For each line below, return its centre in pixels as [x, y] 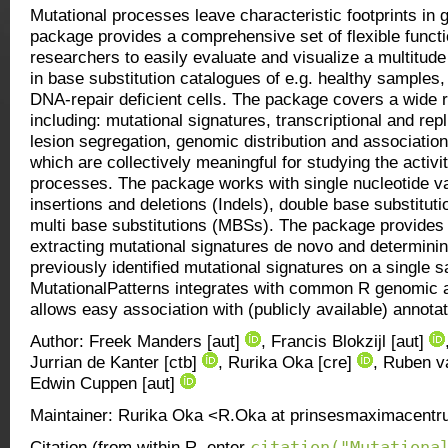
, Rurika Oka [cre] [287, 362]
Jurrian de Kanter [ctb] [116, 362]
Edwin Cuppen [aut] [105, 383]
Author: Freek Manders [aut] [137, 341]
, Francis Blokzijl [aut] [345, 341]
